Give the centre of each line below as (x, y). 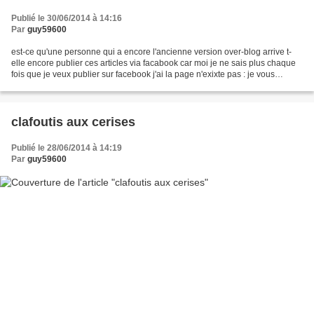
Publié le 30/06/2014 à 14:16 (67, 18)
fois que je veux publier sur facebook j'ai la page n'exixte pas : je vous (143, 74)
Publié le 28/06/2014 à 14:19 (67, 148)
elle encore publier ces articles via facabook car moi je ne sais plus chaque (153, 63)
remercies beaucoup (50, 85)
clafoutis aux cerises (73, 122)
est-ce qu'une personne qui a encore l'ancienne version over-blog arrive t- (151, 52)
